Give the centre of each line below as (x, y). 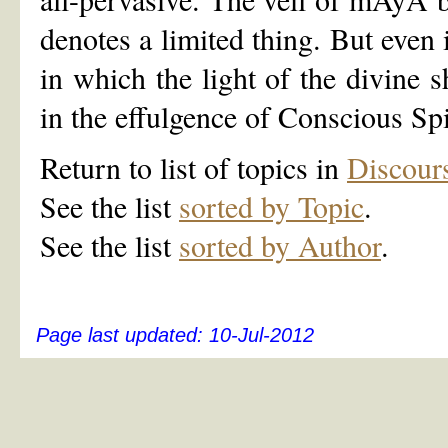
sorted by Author (280, 245)
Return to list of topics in (193, 167)
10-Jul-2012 (261, 335)
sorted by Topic (271, 206)
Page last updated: (122, 335)
